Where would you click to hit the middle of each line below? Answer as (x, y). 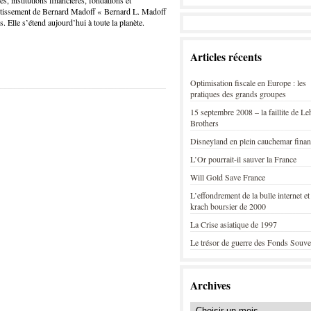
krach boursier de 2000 (228, 206)
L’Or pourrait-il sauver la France (243, 159)
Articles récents (226, 57)
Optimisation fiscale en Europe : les (248, 83)
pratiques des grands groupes (238, 94)
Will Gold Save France (228, 177)
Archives (210, 285)
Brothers (204, 123)
